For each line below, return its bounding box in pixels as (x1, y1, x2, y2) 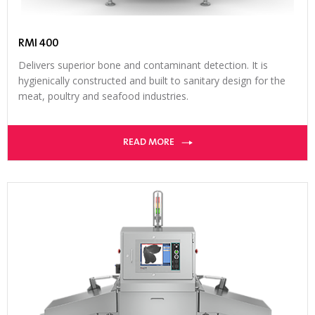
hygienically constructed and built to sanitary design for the (18, 73, 285, 87)
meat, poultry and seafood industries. (18, 89, 188, 103)
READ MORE (122, 137, 174, 148)
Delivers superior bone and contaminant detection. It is (18, 58, 268, 72)
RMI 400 (18, 37, 58, 49)
